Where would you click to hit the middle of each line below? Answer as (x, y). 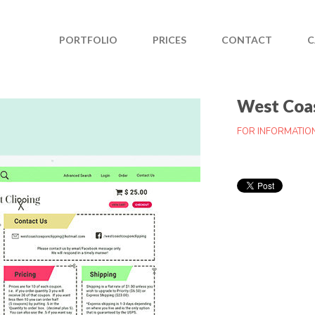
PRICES (169, 40)
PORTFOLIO (88, 40)
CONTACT (247, 40)
